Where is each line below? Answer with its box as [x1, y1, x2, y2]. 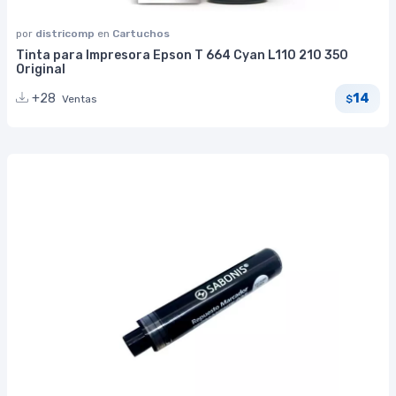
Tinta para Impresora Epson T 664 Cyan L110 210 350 [16, 47, 348, 63]
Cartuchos [112, 27, 170, 40]
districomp [35, 27, 97, 40]
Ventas [62, 92, 97, 105]
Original [16, 61, 65, 77]
